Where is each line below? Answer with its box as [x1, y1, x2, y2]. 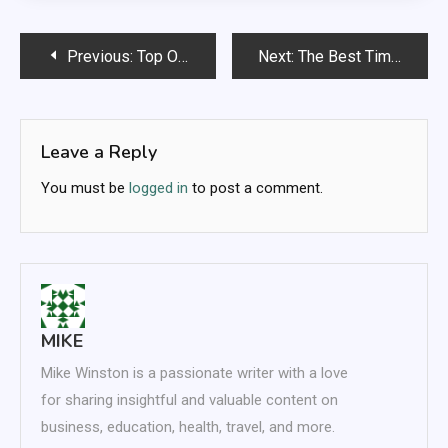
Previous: [67, 47, 133, 67]
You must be [41, 179, 129, 198]
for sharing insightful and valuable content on [41, 391, 338, 410]
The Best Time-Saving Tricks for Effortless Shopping [298, 47, 392, 67]
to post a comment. [188, 179, 323, 198]
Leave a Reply [41, 140, 157, 165]
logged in [129, 179, 188, 198]
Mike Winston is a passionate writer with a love [41, 364, 348, 383]
